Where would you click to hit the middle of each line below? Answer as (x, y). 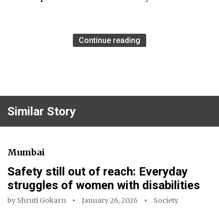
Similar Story (42, 111)
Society (166, 201)
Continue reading (109, 41)
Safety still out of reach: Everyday (98, 172)
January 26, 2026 (110, 201)
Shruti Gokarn (42, 201)
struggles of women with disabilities (104, 186)
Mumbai (26, 153)
